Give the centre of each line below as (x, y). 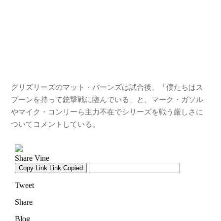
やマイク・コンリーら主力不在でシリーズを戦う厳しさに (107, 112)
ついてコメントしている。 (55, 124)
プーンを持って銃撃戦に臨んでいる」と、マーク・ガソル (107, 100)
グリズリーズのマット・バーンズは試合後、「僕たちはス (107, 87)
